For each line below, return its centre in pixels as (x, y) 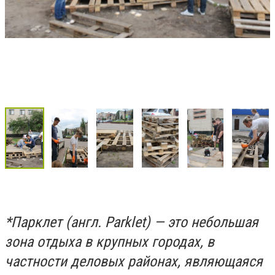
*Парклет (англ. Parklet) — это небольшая (132, 223)
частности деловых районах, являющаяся (134, 262)
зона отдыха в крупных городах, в (110, 242)
